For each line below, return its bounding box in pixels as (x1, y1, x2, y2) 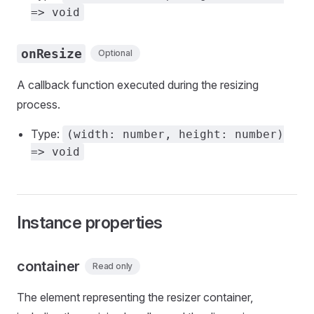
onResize (21, 46, 82, 61)
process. (17, 97, 60, 111)
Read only (93, 260, 133, 271)
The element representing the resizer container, (17, 290, 253, 304)
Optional (98, 47, 132, 58)
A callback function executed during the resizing (17, 78, 259, 92)
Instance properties (17, 212, 163, 233)
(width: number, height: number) (67, 128, 284, 141)
